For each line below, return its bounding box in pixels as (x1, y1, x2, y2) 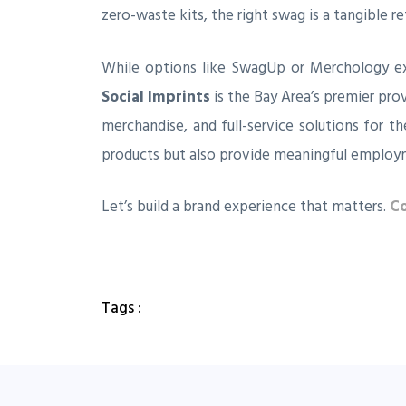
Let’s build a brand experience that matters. (101, 194, 390, 220)
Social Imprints (101, 83, 211, 110)
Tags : (101, 295, 141, 322)
